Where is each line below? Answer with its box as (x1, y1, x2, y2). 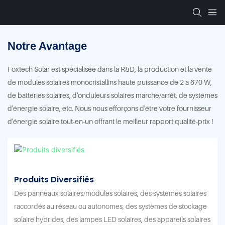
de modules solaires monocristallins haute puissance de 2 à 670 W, (8, 77, 212, 86)
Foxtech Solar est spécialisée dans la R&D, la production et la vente (8, 64, 212, 73)
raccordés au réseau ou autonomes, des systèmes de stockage (14, 202, 207, 211)
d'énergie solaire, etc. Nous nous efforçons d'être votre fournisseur (8, 103, 211, 113)
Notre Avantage (8, 39, 87, 52)
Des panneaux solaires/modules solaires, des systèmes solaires (14, 189, 207, 198)
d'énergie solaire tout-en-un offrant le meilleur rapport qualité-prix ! (8, 117, 213, 126)
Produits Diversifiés (14, 174, 94, 186)
